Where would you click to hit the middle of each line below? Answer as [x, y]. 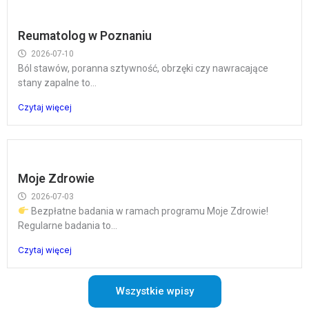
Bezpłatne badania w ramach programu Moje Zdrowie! [148, 211]
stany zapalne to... [57, 83]
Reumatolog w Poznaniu [85, 36]
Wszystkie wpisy [154, 291]
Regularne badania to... [68, 226]
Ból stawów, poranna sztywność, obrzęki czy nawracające [143, 68]
